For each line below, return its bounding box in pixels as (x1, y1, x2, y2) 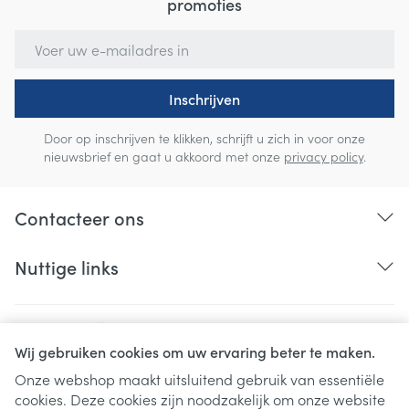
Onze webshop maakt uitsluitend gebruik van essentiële (15, 369, 384, 389)
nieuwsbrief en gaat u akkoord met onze (43, 147, 284, 166)
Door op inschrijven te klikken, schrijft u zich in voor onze (44, 129, 365, 148)
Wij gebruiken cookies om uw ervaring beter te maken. (15, 341, 375, 362)
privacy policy (283, 147, 363, 166)
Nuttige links (15, 254, 119, 280)
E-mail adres (14, 28, 100, 49)
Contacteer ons (15, 204, 144, 231)
